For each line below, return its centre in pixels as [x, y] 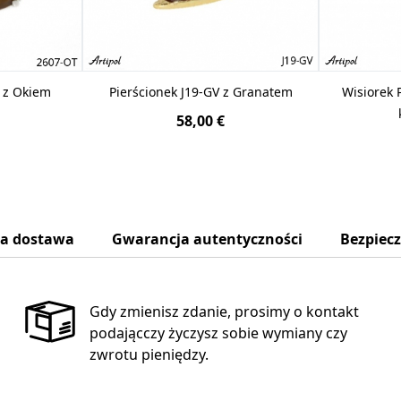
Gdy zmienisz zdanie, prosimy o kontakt [224, 311]
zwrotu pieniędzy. [149, 354]
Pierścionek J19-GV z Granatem [200, 91]
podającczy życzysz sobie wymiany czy [218, 333]
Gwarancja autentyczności [207, 239]
